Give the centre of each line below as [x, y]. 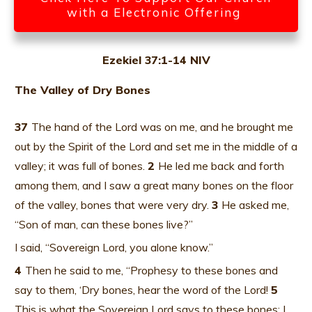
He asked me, [255, 204]
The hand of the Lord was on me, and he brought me [162, 126]
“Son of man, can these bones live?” [104, 224]
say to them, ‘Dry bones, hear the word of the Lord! [143, 289]
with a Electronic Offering [156, 12]
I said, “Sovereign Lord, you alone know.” [114, 247]
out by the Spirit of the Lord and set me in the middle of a [156, 146]
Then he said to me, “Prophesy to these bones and [151, 270]
